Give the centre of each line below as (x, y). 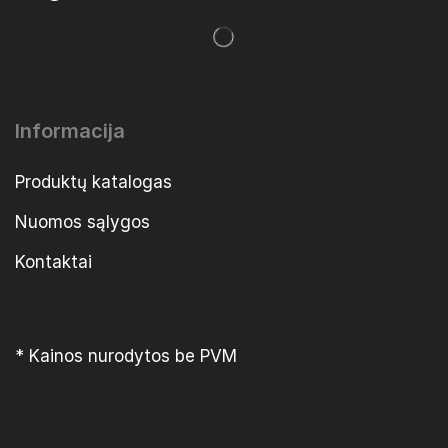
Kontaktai (53, 262)
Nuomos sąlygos (82, 222)
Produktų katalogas (93, 182)
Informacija (70, 131)
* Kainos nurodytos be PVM (126, 356)
